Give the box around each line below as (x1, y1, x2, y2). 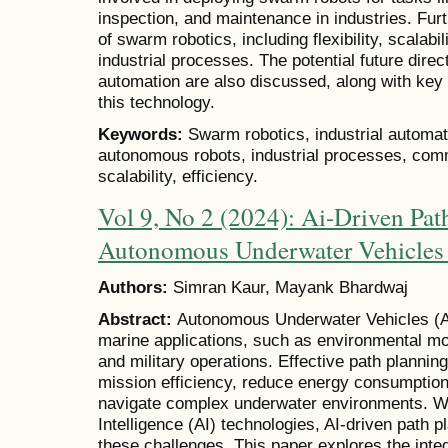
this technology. (98, 92, 215, 113)
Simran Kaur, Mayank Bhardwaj (173, 276, 408, 297)
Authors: (98, 276, 173, 297)
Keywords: (98, 124, 188, 145)
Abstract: (98, 309, 177, 330)
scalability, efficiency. (98, 166, 258, 187)
